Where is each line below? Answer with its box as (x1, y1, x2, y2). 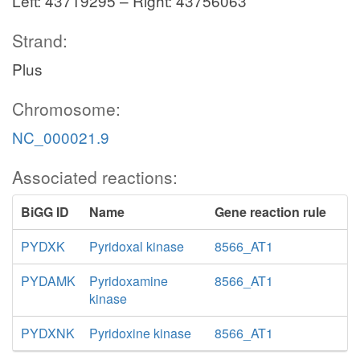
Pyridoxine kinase (89, 324, 192, 342)
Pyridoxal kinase (89, 237, 185, 256)
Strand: (12, 28, 67, 52)
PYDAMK (21, 272, 76, 290)
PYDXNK (21, 324, 75, 342)
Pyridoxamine (89, 272, 169, 290)
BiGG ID (21, 202, 69, 221)
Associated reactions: (12, 165, 178, 189)
